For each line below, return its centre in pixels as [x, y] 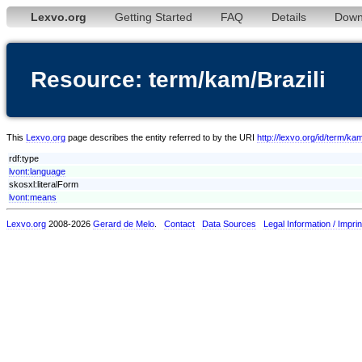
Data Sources [229, 224]
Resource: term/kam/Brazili [178, 79]
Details [289, 17]
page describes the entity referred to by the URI [161, 137]
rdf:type [24, 158]
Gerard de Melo [124, 224]
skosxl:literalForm [44, 184]
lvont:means [33, 197]
